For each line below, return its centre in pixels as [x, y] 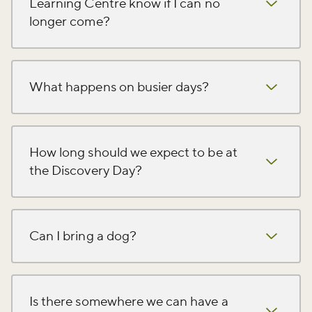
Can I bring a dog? [83, 236]
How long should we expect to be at [133, 152]
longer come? [70, 21]
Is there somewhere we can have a [129, 301]
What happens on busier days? [119, 87]
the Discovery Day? [86, 170]
